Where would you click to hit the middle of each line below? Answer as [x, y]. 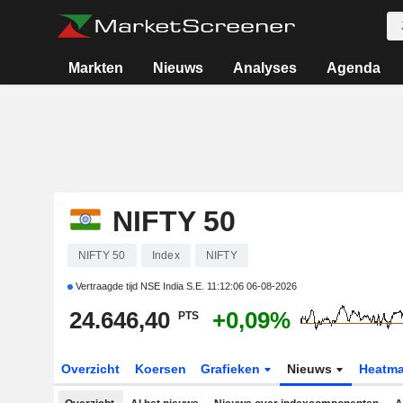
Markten [95, 68]
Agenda [354, 68]
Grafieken [233, 369]
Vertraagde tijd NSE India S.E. [139, 286]
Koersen [160, 369]
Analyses [264, 68]
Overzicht [90, 369]
